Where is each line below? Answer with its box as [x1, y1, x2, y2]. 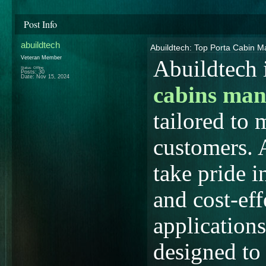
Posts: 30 [21, 68, 45, 75]
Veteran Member [21, 54, 62, 61]
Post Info [24, 17, 57, 30]
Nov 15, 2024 [36, 73, 69, 80]
